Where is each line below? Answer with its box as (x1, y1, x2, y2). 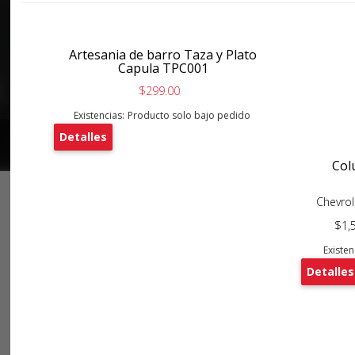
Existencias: (73, 109, 124, 123)
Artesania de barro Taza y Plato (69, 46, 258, 64)
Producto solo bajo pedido (127, 109, 250, 123)
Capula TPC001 (117, 59, 208, 78)
